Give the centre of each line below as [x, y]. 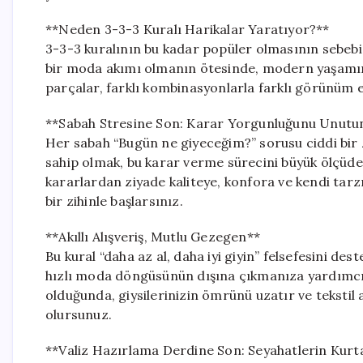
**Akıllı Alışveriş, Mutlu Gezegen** [153, 237]
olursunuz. [79, 314]
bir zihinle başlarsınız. [114, 201]
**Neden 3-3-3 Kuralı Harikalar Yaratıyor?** [188, 29]
